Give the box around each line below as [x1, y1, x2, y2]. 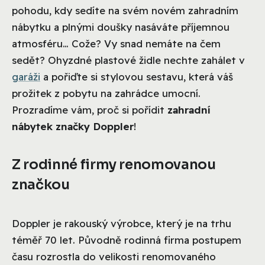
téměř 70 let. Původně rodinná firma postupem [12, 233, 241, 246]
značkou [12, 176, 70, 193]
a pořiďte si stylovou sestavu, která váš [40, 70, 233, 83]
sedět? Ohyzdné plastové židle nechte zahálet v [12, 53, 245, 66]
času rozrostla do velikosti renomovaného [12, 250, 216, 263]
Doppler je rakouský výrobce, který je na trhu [12, 216, 231, 230]
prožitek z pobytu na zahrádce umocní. [12, 86, 201, 99]
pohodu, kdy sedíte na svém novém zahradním [12, 4, 238, 17]
